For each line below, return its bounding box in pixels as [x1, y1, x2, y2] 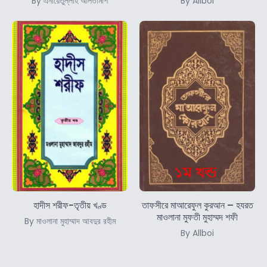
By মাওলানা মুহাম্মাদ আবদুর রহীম [24, 215, 116, 228]
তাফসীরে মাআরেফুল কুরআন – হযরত [141, 198, 253, 213]
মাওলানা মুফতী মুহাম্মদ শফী [157, 210, 238, 225]
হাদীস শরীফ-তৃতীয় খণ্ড [33, 198, 107, 213]
